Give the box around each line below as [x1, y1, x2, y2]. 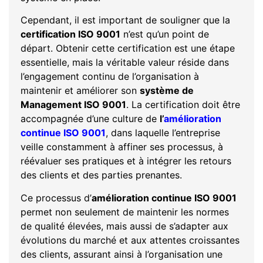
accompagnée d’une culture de [21, 113, 160, 125]
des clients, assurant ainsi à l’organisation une [21, 248, 222, 260]
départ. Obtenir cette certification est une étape [21, 42, 235, 55]
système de [140, 85, 194, 97]
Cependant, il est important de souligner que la [21, 14, 230, 26]
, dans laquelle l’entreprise [106, 127, 220, 139]
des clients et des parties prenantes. [21, 169, 182, 181]
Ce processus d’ [21, 191, 92, 204]
